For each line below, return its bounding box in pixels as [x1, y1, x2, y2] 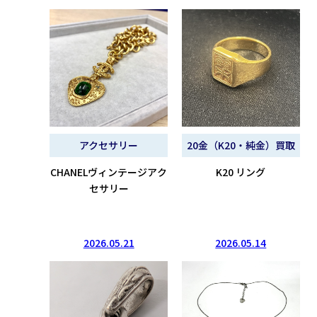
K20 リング [216, 165, 266, 180]
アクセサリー [79, 138, 139, 153]
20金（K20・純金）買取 [186, 138, 295, 153]
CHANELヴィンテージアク [50, 165, 168, 180]
